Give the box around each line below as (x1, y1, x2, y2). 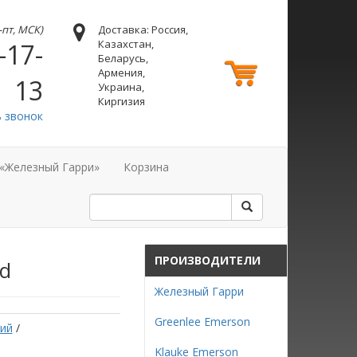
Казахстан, (97, 37, 154, 51)
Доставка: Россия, (97, 22, 188, 37)
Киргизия (97, 94, 145, 108)
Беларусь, (97, 51, 148, 65)
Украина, (97, 80, 144, 94)
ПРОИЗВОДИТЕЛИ (155, 253, 261, 268)
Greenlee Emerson (155, 314, 250, 329)
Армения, (97, 65, 145, 80)
